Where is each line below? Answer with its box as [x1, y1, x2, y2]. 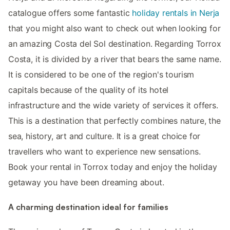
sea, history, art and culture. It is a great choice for [8, 130, 201, 141]
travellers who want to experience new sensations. [8, 146, 201, 157]
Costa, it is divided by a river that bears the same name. [8, 53, 221, 64]
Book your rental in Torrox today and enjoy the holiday [8, 161, 217, 172]
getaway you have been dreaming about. [8, 177, 164, 187]
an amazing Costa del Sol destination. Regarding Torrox [8, 38, 221, 49]
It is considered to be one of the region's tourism [8, 69, 195, 80]
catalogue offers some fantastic [8, 7, 132, 18]
